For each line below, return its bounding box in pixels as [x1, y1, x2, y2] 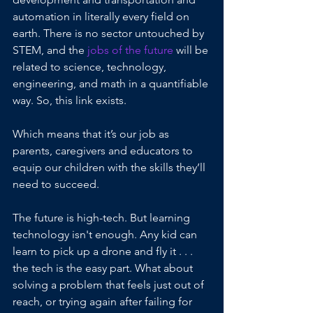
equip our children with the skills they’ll [13, 161, 208, 175]
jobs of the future [85, 43, 173, 57]
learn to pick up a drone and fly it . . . [13, 245, 196, 259]
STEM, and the [13, 43, 85, 57]
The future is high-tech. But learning [13, 211, 193, 225]
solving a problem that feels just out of [13, 278, 207, 292]
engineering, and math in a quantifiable [13, 77, 211, 91]
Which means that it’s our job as [13, 127, 172, 141]
